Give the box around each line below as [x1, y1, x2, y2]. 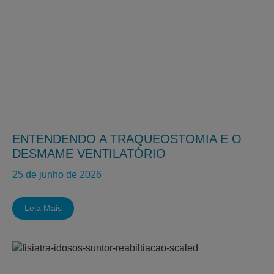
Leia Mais [24, 203, 62, 213]
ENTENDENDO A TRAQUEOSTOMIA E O [12, 132, 242, 146]
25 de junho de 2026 [12, 169, 102, 180]
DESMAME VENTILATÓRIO [12, 147, 166, 160]
